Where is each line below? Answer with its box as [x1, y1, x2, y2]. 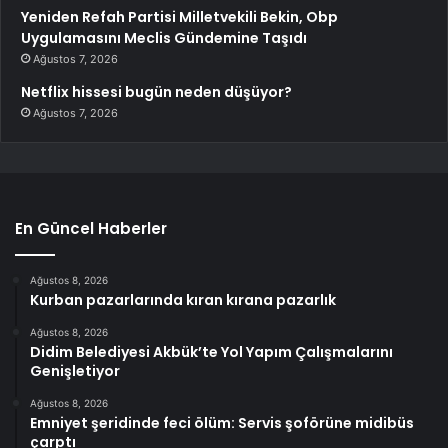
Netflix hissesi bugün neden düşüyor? [21, 81, 292, 102]
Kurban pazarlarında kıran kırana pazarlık [30, 289, 336, 310]
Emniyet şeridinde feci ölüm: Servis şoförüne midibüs [30, 412, 414, 433]
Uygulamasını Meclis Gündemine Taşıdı [21, 27, 307, 48]
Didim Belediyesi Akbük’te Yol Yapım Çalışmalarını [30, 341, 393, 362]
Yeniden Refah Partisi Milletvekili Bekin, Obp [21, 6, 338, 27]
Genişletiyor [30, 360, 120, 381]
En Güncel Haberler [15, 217, 167, 239]
